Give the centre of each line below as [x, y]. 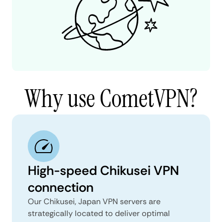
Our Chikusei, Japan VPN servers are [94, 201]
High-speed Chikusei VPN [103, 170]
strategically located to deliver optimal [99, 213]
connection [61, 187]
